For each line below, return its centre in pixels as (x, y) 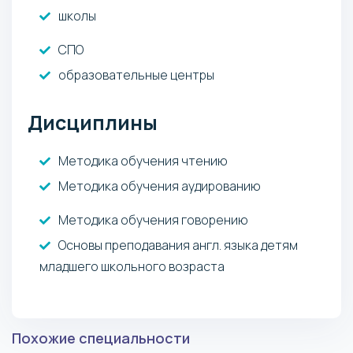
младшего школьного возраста (132, 266)
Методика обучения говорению (153, 219)
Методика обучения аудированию (160, 186)
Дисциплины (93, 122)
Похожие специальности (101, 338)
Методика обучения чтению (143, 160)
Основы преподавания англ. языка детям (178, 245)
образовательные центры (136, 74)
